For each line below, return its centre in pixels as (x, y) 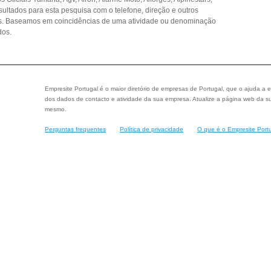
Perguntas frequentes (75, 129)
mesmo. (56, 109)
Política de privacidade (152, 129)
